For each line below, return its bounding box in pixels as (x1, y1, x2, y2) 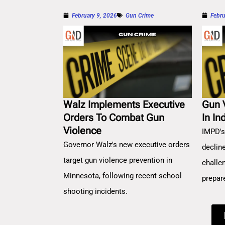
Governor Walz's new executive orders (63, 140, 190, 150)
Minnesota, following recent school (63, 171, 182, 181)
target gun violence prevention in (63, 156, 172, 165)
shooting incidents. (63, 187, 128, 196)
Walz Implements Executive (63, 98, 185, 111)
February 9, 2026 (72, 12, 117, 19)
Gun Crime (126, 12, 154, 19)
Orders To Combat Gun (63, 111, 164, 124)
